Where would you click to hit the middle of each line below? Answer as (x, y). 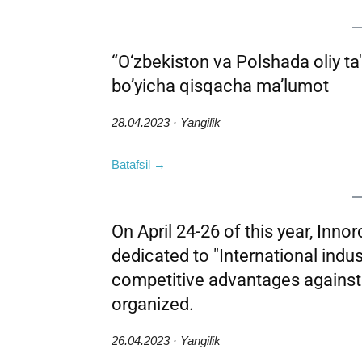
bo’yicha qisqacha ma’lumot (220, 86)
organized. (153, 304)
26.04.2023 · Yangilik (166, 340)
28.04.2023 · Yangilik (166, 122)
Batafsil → (139, 164)
